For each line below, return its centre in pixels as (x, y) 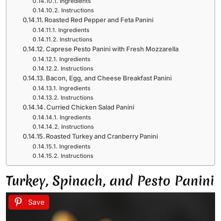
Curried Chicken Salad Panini (91, 107)
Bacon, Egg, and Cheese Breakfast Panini (109, 78)
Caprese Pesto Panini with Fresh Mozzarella (112, 49)
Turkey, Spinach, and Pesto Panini (110, 181)
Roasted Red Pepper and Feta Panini (99, 19)
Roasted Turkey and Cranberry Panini (102, 136)
